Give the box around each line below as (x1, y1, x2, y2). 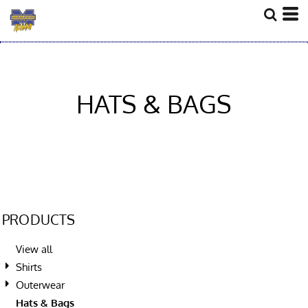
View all (16, 243, 52, 256)
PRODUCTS (2, 210, 76, 228)
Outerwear (16, 278, 65, 291)
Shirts (16, 261, 42, 274)
